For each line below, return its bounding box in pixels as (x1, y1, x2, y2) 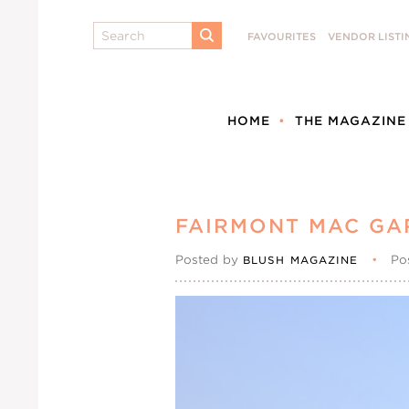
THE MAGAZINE (295, 113, 406, 129)
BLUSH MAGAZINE (243, 254, 359, 267)
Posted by (175, 253, 243, 267)
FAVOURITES (247, 31, 316, 43)
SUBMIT (205, 42, 253, 54)
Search (92, 22, 140, 37)
